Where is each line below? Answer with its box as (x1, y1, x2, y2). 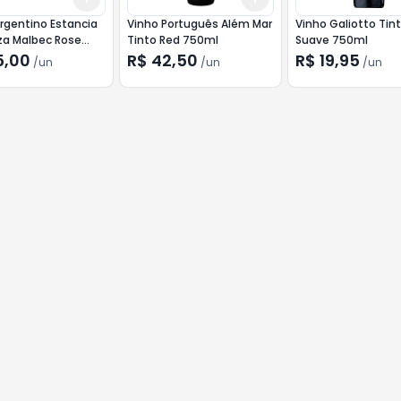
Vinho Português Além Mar (126, 16, 272, 31)
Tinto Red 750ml (126, 32, 218, 47)
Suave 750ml (295, 32, 369, 47)
